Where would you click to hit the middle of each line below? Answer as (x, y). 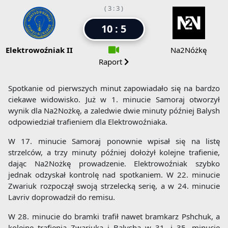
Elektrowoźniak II (39, 50)
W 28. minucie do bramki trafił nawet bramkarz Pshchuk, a (114, 217)
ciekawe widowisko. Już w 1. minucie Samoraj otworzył (114, 99)
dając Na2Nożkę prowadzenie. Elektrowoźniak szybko (114, 164)
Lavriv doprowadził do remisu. (62, 197)
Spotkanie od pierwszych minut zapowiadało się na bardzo (114, 88)
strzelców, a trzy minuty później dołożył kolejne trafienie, (114, 152)
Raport (112, 62)
